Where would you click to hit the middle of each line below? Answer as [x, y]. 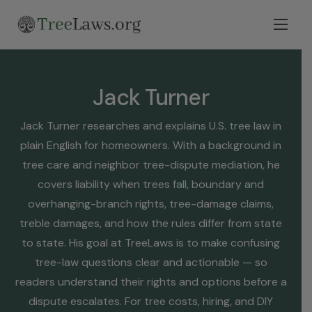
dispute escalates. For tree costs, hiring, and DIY [151, 301]
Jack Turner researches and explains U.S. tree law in [151, 126]
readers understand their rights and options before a [151, 282]
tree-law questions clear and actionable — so [151, 262]
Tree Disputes [54, 132]
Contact [38, 189]
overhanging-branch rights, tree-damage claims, [151, 204]
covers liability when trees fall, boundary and [151, 184]
